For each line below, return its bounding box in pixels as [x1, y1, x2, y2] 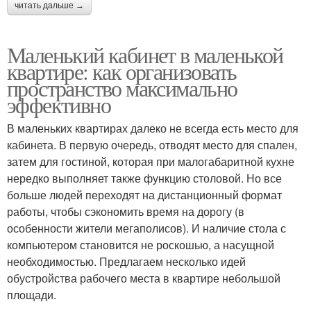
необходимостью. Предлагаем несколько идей [7, 253, 246, 270]
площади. [7, 287, 56, 303]
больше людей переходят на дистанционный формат [7, 187, 282, 203]
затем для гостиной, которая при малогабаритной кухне [7, 153, 294, 170]
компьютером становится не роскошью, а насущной [7, 237, 274, 253]
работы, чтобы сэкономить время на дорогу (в [7, 203, 244, 220]
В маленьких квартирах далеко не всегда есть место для [7, 120, 299, 137]
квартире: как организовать [7, 56, 237, 87]
